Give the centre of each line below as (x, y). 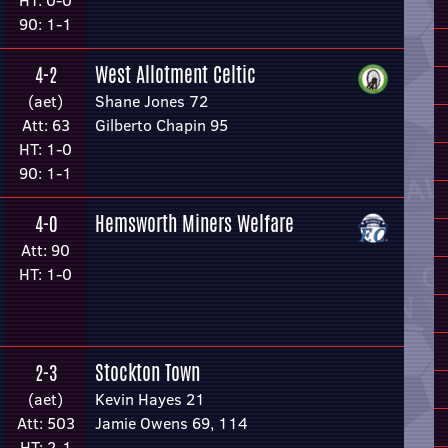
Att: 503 (45, 423)
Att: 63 (45, 125)
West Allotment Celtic (175, 74)
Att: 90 (45, 250)
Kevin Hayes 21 (150, 399)
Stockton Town (147, 372)
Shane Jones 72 (151, 101)
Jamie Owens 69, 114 (171, 423)
